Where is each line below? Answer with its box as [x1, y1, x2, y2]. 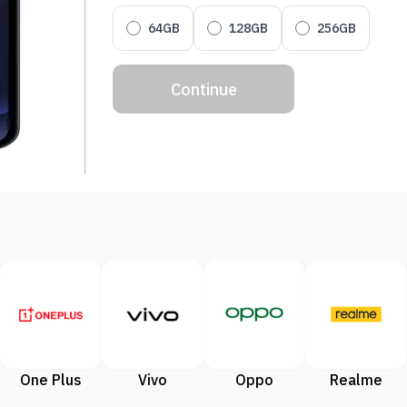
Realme [330, 371, 382, 389]
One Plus [20, 371, 82, 389]
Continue [170, 78, 237, 100]
